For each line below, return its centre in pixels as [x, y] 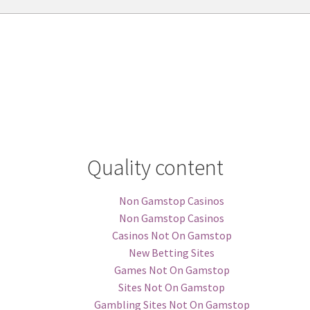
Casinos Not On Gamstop [172, 236]
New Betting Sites [172, 253]
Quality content [155, 168]
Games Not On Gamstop [172, 270]
